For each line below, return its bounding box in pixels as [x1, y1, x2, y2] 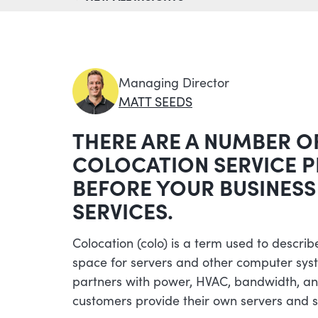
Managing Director [119, 72, 229, 91]
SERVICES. [72, 195, 173, 225]
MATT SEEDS [119, 92, 192, 110]
